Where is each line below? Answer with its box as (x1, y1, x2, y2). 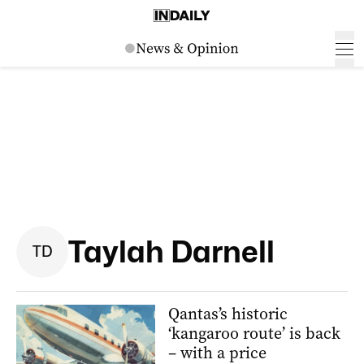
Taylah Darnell (68, 234, 275, 269)
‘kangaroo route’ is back (168, 323, 340, 344)
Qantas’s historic (168, 303, 288, 325)
